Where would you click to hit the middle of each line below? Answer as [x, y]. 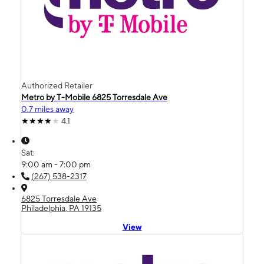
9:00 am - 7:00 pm [56, 164]
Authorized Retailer [57, 85]
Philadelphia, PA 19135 [61, 208]
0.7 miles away [47, 109]
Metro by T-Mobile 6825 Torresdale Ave [94, 97]
